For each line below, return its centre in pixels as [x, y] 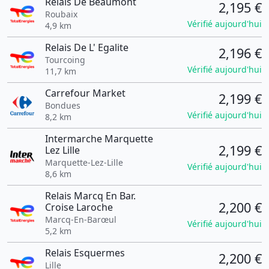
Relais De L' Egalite [86, 47]
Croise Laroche [79, 207]
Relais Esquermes [85, 253]
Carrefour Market [85, 93]
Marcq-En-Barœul [80, 219]
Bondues [62, 105]
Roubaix [61, 14]
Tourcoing [65, 60]
